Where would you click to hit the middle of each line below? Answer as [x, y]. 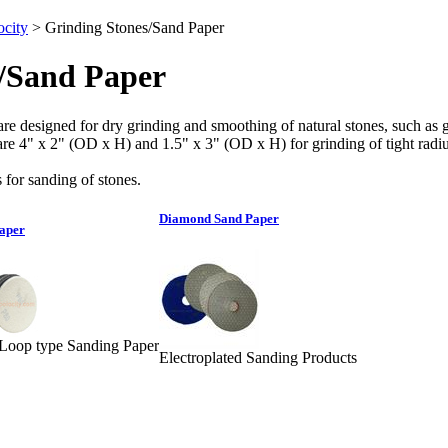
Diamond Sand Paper [219, 219]
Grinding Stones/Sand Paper [134, 27]
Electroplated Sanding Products [258, 358]
